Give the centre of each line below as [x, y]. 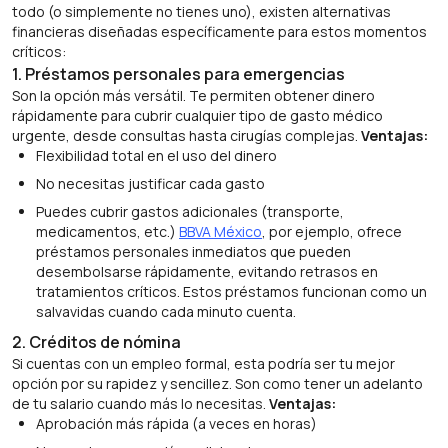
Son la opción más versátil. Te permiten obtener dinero [193, 95]
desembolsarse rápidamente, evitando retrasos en [207, 271]
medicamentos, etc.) [107, 231]
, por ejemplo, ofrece [332, 231]
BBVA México [220, 231]
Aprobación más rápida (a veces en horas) [176, 423]
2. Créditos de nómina [96, 342]
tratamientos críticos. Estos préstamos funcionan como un [231, 291]
